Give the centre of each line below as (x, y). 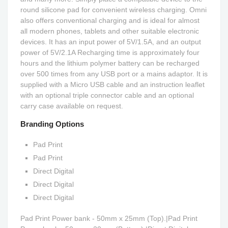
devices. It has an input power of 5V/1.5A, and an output (111, 42)
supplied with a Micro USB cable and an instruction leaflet (112, 84)
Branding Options (52, 124)
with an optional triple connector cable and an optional (107, 95)
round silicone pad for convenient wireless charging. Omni (113, 10)
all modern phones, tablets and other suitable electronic (110, 31)
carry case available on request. (72, 106)
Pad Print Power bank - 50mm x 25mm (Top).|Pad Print (109, 218)
